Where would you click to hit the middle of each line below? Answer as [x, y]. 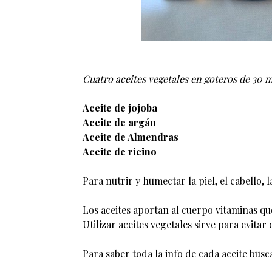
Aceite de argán [119, 123]
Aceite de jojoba [120, 108]
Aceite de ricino [119, 152]
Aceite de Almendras [130, 137]
